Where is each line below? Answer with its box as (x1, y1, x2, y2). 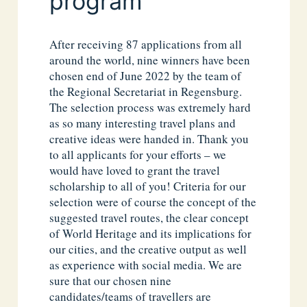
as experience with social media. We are (49, 257, 243, 273)
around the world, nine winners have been (49, 52, 251, 69)
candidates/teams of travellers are (49, 288, 212, 305)
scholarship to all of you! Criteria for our (49, 178, 247, 195)
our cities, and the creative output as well (49, 241, 247, 258)
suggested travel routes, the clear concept (49, 210, 249, 226)
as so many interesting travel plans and (49, 115, 236, 132)
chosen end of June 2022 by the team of (49, 68, 242, 84)
